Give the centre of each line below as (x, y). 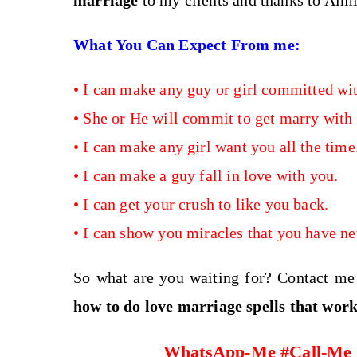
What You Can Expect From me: (187, 45)
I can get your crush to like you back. (206, 204)
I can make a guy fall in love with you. (211, 175)
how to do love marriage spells (182, 306)
